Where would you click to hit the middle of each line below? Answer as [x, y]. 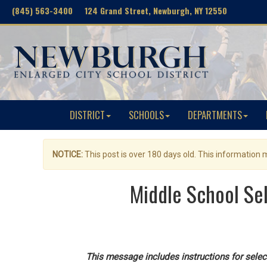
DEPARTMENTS [215, 115]
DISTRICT [87, 115]
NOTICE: [68, 154]
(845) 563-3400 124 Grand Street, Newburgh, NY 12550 [119, 10]
